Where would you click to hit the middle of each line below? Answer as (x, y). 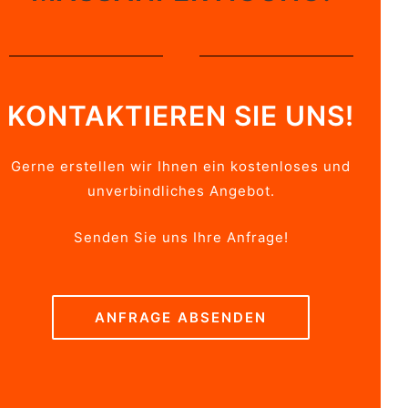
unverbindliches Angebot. (181, 190)
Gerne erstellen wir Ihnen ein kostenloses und (181, 166)
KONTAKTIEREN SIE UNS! (181, 116)
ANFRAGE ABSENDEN (181, 318)
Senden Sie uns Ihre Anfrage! (181, 237)
